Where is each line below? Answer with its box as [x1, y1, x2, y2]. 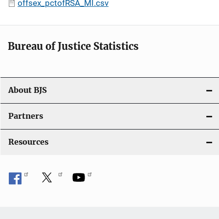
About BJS [8, 85, 47, 95]
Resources [8, 137, 48, 147]
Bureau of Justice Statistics [8, 40, 139, 52]
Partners [8, 111, 43, 121]
